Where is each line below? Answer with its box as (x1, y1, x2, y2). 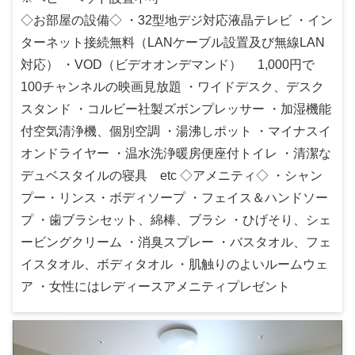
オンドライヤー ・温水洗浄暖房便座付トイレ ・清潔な (21, 147, 331, 161)
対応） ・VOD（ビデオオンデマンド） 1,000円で (21, 58, 315, 72)
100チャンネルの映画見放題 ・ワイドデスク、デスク (21, 80, 324, 94)
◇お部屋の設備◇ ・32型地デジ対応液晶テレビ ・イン (21, 13, 333, 28)
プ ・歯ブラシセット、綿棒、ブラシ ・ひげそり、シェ (21, 213, 331, 227)
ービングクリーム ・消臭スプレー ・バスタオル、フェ (21, 235, 331, 250)
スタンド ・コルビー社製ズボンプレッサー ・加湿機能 (21, 102, 331, 116)
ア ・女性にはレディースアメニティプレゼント (21, 280, 290, 294)
